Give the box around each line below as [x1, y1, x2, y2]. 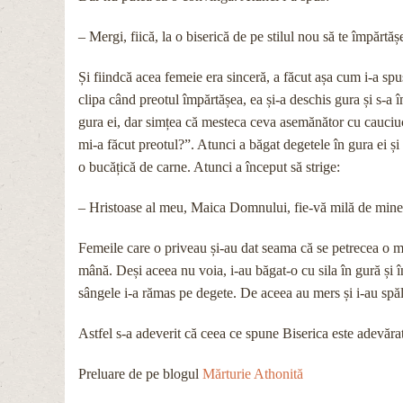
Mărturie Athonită [202, 365, 303, 381]
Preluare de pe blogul [78, 365, 202, 381]
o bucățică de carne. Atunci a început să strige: [78, 158, 340, 175]
